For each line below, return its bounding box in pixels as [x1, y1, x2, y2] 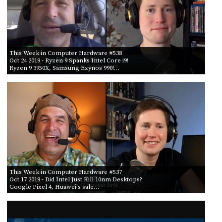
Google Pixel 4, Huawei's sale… [9, 182, 99, 191]
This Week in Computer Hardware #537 [9, 167, 122, 176]
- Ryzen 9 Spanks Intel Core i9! [40, 56, 128, 64]
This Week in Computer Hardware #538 [9, 49, 122, 57]
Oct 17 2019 [9, 175, 40, 183]
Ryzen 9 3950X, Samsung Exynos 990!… [9, 63, 119, 72]
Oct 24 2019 [9, 56, 40, 64]
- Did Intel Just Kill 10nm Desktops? [40, 175, 142, 183]
